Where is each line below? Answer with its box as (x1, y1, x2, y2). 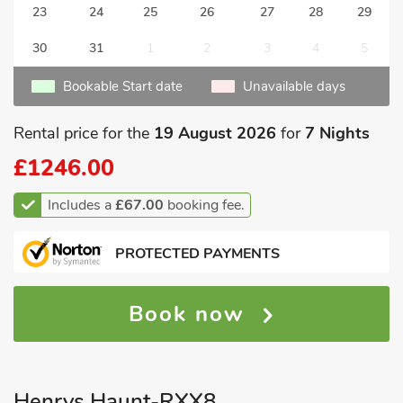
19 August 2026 (154, 122, 276, 144)
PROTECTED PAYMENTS (115, 244, 280, 264)
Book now (131, 300, 256, 328)
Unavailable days (243, 77, 345, 95)
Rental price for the (13, 122, 154, 144)
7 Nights (305, 122, 370, 144)
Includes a (48, 195, 115, 215)
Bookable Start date (63, 77, 183, 95)
